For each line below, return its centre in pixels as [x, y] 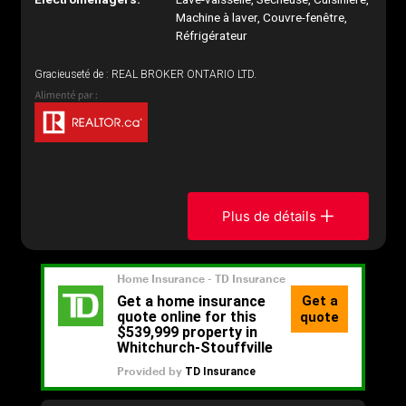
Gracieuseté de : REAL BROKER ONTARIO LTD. [145, 74]
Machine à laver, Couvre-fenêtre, [262, 17]
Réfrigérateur [212, 35]
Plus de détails [270, 216]
